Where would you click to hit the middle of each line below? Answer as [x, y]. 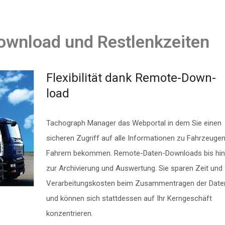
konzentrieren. [69, 213]
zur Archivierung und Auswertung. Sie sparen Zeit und [134, 168]
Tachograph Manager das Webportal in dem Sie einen [134, 123]
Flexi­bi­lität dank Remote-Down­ [131, 78]
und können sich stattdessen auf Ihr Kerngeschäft [129, 198]
